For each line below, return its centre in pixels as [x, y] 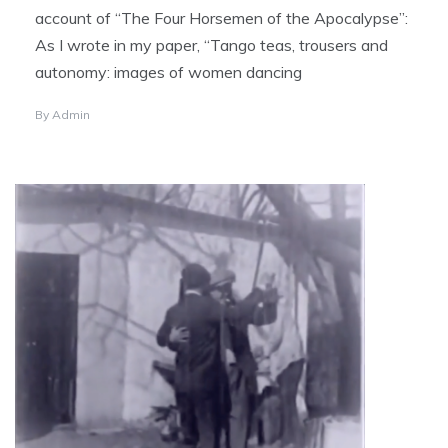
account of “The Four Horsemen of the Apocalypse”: [221, 17]
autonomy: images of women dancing [168, 71]
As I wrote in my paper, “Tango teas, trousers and [211, 44]
